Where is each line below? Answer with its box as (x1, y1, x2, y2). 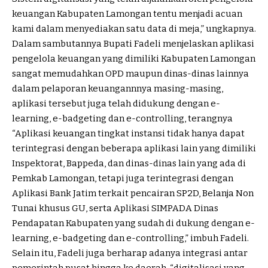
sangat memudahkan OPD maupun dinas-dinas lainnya (12, 68, 249, 80)
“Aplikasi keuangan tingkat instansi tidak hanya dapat (12, 128, 245, 139)
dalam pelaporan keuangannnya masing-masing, (12, 83, 223, 95)
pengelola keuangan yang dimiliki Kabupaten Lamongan (12, 53, 255, 65)
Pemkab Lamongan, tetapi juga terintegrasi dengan (12, 173, 233, 184)
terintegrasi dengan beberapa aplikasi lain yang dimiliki (12, 143, 256, 154)
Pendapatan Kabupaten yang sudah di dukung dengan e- (12, 218, 255, 229)
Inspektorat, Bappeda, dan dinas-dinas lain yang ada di (12, 158, 246, 169)
